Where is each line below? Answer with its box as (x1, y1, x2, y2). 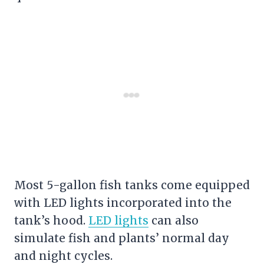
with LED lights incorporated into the (14, 195, 232, 210)
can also (148, 213, 199, 227)
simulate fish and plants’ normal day (14, 230, 229, 245)
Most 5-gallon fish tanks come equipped (14, 177, 250, 192)
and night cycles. (14, 248, 113, 263)
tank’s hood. (14, 213, 88, 227)
